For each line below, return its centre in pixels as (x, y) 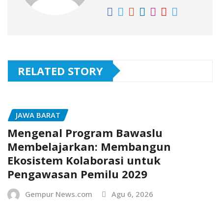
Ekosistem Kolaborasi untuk (84, 160)
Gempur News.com (59, 194)
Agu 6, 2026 (132, 194)
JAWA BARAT (38, 115)
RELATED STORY (60, 70)
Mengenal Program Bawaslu (85, 133)
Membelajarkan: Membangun (89, 147)
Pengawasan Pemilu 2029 (77, 174)
